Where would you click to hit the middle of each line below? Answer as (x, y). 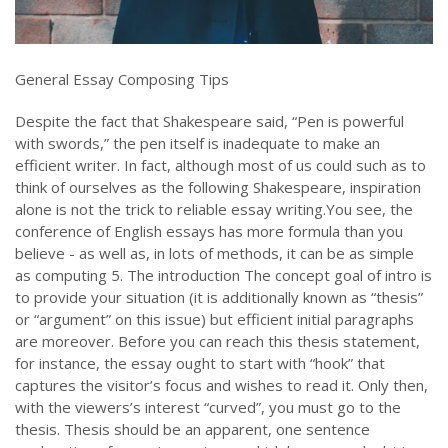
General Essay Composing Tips (122, 79)
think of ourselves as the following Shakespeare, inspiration (218, 187)
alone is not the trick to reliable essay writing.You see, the (214, 209)
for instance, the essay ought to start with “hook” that (200, 363)
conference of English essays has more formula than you (209, 231)
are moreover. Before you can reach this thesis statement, (217, 341)
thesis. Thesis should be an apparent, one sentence (192, 429)
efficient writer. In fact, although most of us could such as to (220, 165)
